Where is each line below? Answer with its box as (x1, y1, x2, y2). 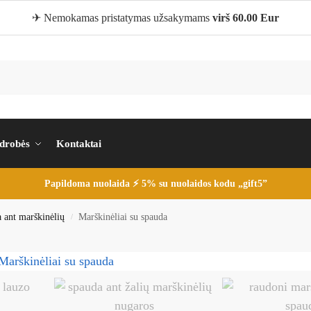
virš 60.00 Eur (212, 12, 279, 24)
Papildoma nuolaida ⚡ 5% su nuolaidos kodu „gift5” (44, 178, 267, 189)
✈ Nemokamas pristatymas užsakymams (32, 12, 212, 24)
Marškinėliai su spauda (78, 212, 168, 222)
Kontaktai (56, 138, 102, 149)
